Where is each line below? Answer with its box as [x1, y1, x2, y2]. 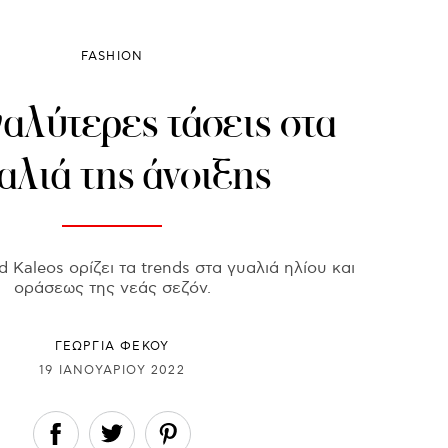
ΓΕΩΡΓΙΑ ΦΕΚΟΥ [54, 339, 170, 355]
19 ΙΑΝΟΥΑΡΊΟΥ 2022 [39, 362, 185, 378]
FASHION [80, 49, 144, 65]
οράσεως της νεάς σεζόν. [13, 279, 211, 299]
